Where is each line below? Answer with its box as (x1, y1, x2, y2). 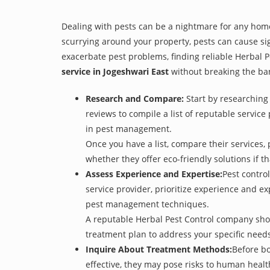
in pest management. (86, 123, 172, 134)
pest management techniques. (86, 198, 209, 210)
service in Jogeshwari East (61, 66, 169, 77)
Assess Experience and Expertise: (86, 168, 222, 180)
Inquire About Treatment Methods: (86, 243, 232, 255)
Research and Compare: (86, 93, 184, 104)
